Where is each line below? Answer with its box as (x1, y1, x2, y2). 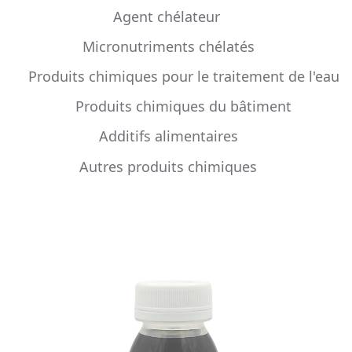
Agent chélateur (113, 6, 220, 26)
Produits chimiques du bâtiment (75, 97, 291, 116)
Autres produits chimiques (79, 156, 257, 176)
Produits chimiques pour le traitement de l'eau (27, 67, 339, 86)
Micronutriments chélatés (82, 36, 255, 56)
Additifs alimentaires (98, 126, 238, 146)
